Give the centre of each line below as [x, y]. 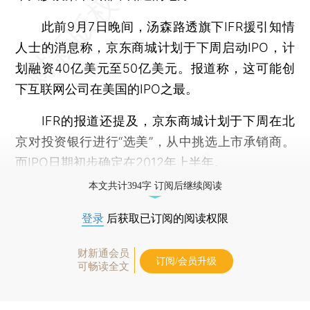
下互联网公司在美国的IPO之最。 [107, 89]
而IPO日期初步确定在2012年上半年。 [121, 162]
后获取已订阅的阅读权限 [166, 218]
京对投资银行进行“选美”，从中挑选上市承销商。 [155, 141]
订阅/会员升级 [186, 261]
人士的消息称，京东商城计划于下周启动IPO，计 [155, 47]
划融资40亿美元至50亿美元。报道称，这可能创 [155, 68]
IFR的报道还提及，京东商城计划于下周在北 [155, 120]
